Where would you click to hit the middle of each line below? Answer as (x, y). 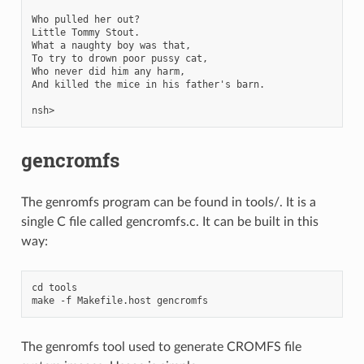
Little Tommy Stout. (85, 32)
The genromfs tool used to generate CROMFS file (161, 347)
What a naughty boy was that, (111, 45)
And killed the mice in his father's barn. (148, 84)
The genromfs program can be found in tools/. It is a (168, 202)
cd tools (54, 287)
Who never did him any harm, (108, 71)
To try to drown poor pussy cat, (119, 58)
